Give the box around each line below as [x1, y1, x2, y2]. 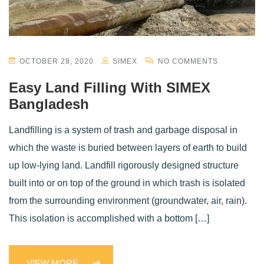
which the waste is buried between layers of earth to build [9, 143, 247, 153]
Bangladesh [9, 96, 89, 113]
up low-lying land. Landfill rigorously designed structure [9, 160, 239, 171]
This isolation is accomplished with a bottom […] [9, 213, 209, 224]
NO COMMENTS [156, 57, 218, 66]
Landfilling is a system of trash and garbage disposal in [9, 125, 237, 136]
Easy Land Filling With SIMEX [9, 80, 210, 96]
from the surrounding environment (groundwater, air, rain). [9, 196, 247, 206]
